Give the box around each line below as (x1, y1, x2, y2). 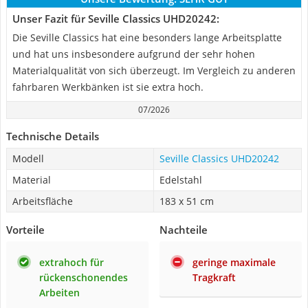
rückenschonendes (39, 271, 128, 284)
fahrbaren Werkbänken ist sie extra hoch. (12, 80, 203, 93)
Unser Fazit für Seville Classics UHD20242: (12, 12, 219, 25)
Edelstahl (159, 173, 202, 186)
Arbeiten (39, 286, 80, 299)
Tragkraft (192, 271, 236, 284)
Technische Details (6, 129, 99, 143)
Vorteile (6, 223, 45, 236)
